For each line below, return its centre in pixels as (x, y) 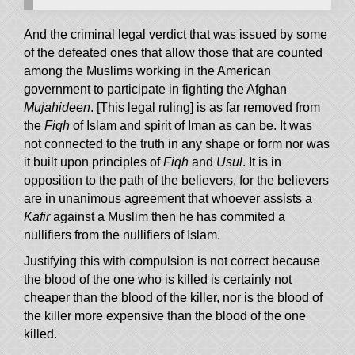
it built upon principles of (94, 162)
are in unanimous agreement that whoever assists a (168, 199)
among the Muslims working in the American (147, 71)
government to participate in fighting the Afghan (155, 90)
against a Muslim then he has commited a (168, 217)
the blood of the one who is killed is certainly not (158, 280)
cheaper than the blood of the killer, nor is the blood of (173, 298)
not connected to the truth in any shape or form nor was (177, 144)
